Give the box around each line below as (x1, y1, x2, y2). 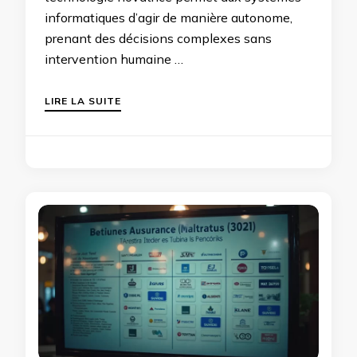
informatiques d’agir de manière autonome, (45, 10, 292, 26)
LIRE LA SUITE (45, 95, 121, 108)
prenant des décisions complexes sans (45, 30, 272, 47)
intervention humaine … (45, 51, 183, 68)
